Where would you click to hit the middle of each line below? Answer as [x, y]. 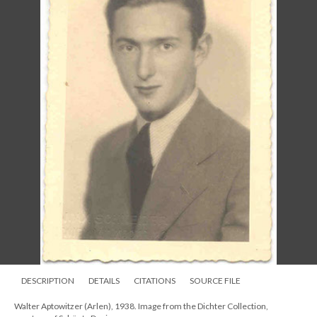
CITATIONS [155, 281]
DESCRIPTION [48, 281]
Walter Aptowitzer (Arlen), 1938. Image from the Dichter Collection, [141, 306]
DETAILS [104, 281]
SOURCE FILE [215, 281]
